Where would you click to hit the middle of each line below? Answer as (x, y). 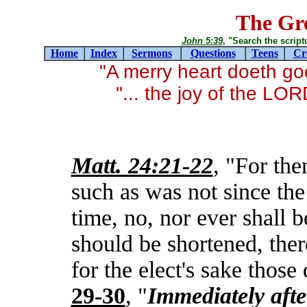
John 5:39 (202, 41)
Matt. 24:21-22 (142, 165)
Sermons (152, 53)
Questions (213, 53)
